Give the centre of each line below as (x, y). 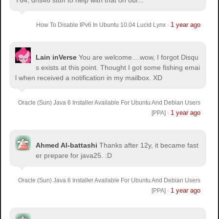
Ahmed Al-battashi (67, 145)
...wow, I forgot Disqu (166, 57)
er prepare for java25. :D (74, 155)
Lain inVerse (56, 57)
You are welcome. (107, 57)
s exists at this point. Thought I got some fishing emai (118, 67)
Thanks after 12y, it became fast (149, 145)
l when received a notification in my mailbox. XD (89, 77)
